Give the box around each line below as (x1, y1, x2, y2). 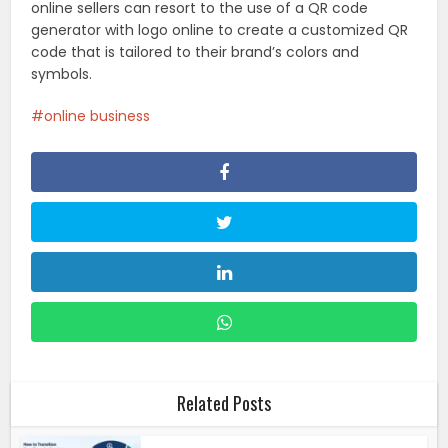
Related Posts (177, 390, 271, 417)
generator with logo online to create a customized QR (31, 20, 409, 41)
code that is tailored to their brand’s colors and (31, 42, 360, 63)
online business (44, 106, 151, 127)
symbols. (31, 64, 93, 85)
